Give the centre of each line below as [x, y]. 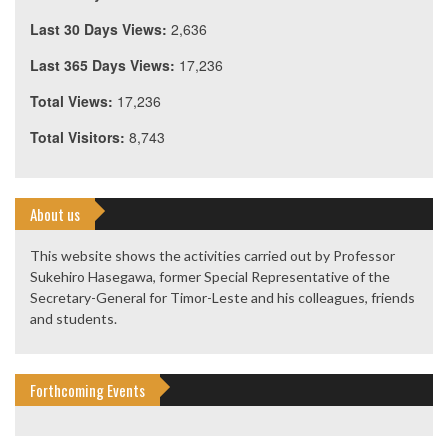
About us [55, 214]
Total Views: [73, 101]
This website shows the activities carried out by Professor [212, 256]
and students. [73, 319]
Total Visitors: [79, 137]
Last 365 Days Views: [104, 65]
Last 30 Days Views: [100, 29]
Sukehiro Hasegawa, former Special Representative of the [210, 277]
